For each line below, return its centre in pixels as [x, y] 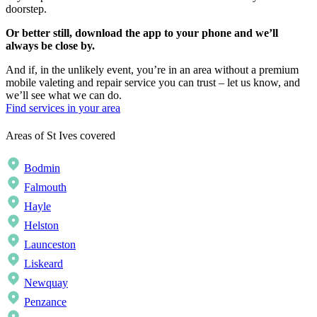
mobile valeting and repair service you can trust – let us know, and [153, 83]
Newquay [46, 282]
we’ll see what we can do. [64, 96]
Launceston [50, 244]
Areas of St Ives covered [60, 135]
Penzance [45, 301]
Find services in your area [63, 108]
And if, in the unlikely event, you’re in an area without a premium [152, 70]
